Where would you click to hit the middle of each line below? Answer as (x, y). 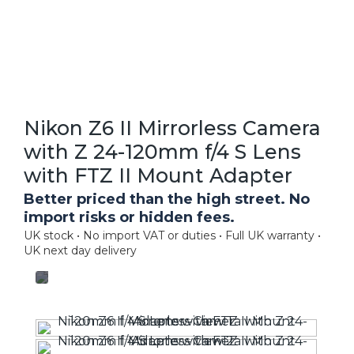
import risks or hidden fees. (129, 217)
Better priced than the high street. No (167, 199)
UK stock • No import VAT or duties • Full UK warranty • (172, 235)
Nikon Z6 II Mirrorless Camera (172, 128)
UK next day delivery (80, 250)
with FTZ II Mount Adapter (158, 175)
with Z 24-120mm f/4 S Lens (162, 151)
